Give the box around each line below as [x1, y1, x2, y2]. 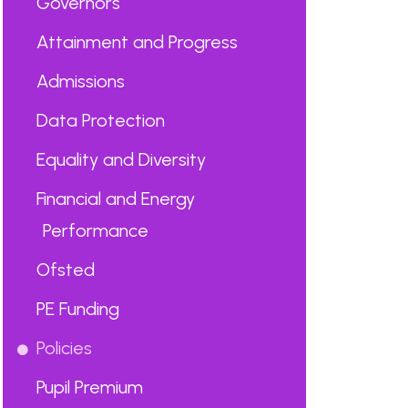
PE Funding [36, 298, 119, 320]
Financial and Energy [36, 188, 195, 209]
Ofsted [36, 259, 95, 280]
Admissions [36, 70, 125, 92]
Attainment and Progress [36, 31, 238, 53]
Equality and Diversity [36, 148, 206, 170]
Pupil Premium [36, 376, 143, 398]
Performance [42, 219, 148, 241]
